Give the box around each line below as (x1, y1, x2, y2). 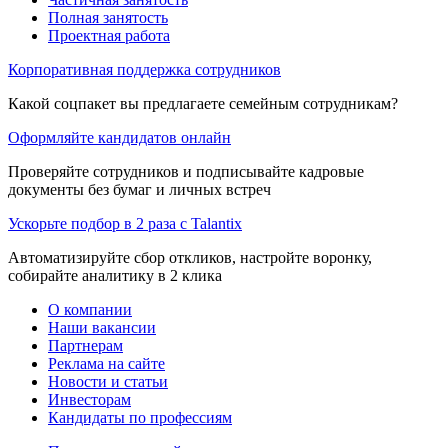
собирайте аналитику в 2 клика (8, 266, 222, 284)
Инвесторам (48, 390, 131, 408)
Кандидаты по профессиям (48, 408, 232, 426)
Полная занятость (48, 8, 168, 26)
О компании (48, 300, 132, 318)
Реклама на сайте (48, 354, 165, 372)
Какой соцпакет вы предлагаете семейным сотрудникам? (8, 94, 398, 112)
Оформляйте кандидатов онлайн (8, 128, 231, 146)
